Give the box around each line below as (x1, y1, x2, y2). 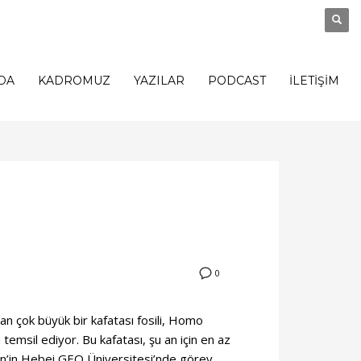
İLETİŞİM (289, 73, 339, 88)
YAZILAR (134, 73, 185, 88)
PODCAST (208, 73, 266, 88)
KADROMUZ (38, 73, 110, 88)
